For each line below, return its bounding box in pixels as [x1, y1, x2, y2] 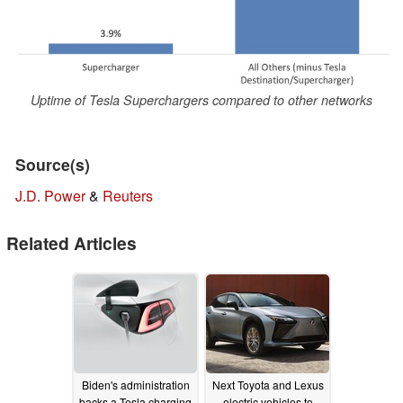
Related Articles [6, 230, 137, 256]
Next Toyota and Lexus [211, 376, 324, 392]
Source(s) [15, 153, 90, 176]
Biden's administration [81, 376, 190, 392]
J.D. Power [15, 185, 85, 207]
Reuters [103, 185, 153, 207]
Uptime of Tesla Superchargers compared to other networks [31, 91, 372, 110]
